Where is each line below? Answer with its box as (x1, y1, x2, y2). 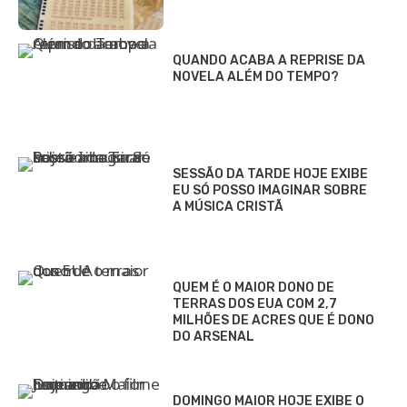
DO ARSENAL (173, 329, 254, 345)
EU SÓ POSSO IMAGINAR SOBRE (173, 183, 367, 199)
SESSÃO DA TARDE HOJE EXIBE (173, 166, 368, 183)
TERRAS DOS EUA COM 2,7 (173, 296, 337, 313)
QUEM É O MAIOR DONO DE (173, 280, 334, 296)
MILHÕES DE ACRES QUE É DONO (173, 313, 374, 329)
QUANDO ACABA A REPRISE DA (173, 53, 365, 69)
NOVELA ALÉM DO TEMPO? (173, 69, 339, 85)
